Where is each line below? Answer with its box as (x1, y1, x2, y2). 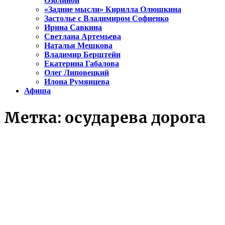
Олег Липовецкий (44, 68, 109, 77)
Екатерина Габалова (44, 59, 119, 68)
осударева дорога (65, 108, 206, 128)
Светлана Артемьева (44, 32, 121, 41)
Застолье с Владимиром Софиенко (44, 14, 169, 23)
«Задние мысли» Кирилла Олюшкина (44, 5, 181, 14)
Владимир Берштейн (44, 50, 121, 59)
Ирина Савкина (44, 23, 102, 32)
